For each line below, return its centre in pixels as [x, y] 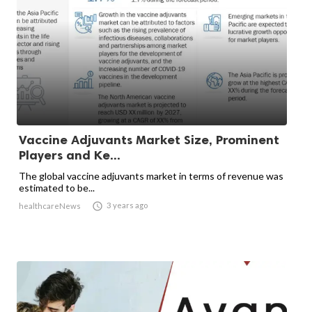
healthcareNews [50, 206]
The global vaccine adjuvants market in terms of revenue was [151, 176]
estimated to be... [57, 188]
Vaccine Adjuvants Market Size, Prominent [149, 140]
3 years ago [127, 205]
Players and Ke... [70, 156]
